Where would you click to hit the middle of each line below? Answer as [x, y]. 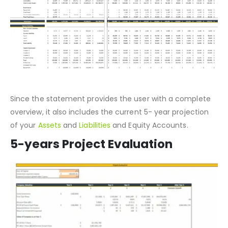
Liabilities [94, 150]
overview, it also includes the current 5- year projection [109, 137]
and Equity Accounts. [149, 150]
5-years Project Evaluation [91, 169]
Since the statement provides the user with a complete [110, 124]
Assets [49, 150]
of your [24, 150]
